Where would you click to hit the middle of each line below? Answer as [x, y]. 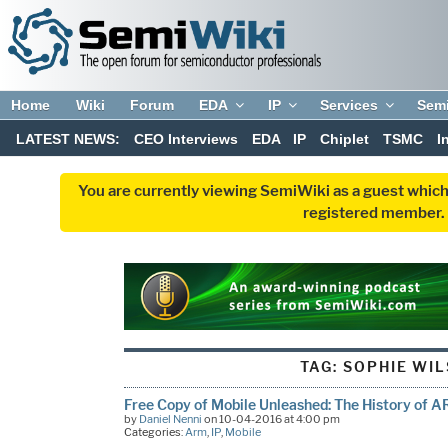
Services [349, 105]
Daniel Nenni [170, 418]
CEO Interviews [185, 139]
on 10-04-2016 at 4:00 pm [270, 418]
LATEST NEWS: [68, 139]
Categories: [154, 431]
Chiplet [345, 139]
